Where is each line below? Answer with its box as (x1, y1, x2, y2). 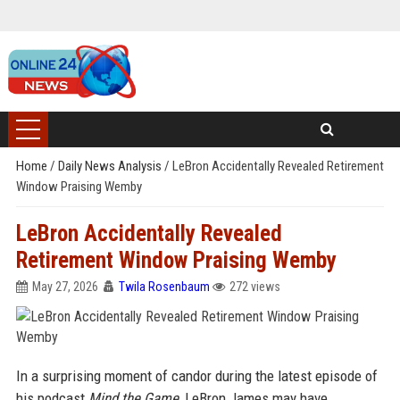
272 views (229, 279, 280, 294)
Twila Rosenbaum (118, 279, 210, 294)
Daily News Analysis (57, 158, 164, 174)
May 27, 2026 (31, 279, 98, 294)
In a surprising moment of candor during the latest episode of (15, 367, 378, 385)
